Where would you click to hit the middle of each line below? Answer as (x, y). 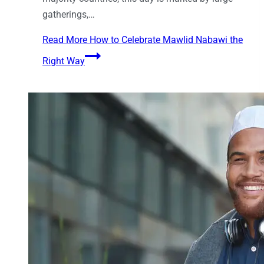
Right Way (64, 61)
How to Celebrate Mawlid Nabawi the (165, 40)
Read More (65, 40)
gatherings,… (69, 15)
